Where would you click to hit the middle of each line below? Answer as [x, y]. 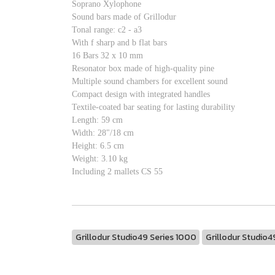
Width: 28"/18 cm [103, 133]
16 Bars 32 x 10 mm [107, 55]
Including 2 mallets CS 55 [117, 171]
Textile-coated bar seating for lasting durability [153, 107]
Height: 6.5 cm [98, 145]
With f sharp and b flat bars [119, 42]
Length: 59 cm [97, 120]
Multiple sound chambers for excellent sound [150, 81]
